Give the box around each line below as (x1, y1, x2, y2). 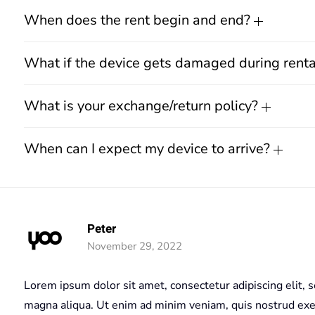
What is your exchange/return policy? (24, 96, 262, 115)
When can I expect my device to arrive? (24, 139, 274, 158)
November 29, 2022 (87, 239, 182, 253)
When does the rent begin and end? (24, 11, 254, 30)
